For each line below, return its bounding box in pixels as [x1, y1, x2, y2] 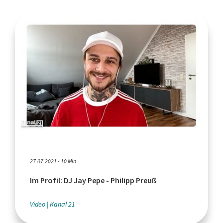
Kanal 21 [50, 199, 75, 209]
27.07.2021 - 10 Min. [30, 157, 78, 165]
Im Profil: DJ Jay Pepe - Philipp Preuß [30, 175, 157, 186]
